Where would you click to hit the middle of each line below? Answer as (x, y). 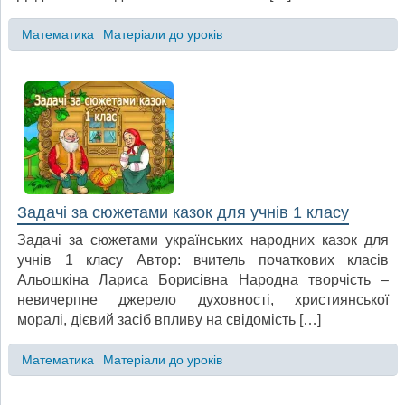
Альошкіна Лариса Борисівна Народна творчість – (203, 279)
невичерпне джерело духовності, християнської (203, 299)
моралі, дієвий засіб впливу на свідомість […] (169, 319)
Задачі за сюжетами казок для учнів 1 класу (183, 212)
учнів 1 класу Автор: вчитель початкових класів (203, 259)
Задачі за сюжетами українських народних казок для (203, 240)
